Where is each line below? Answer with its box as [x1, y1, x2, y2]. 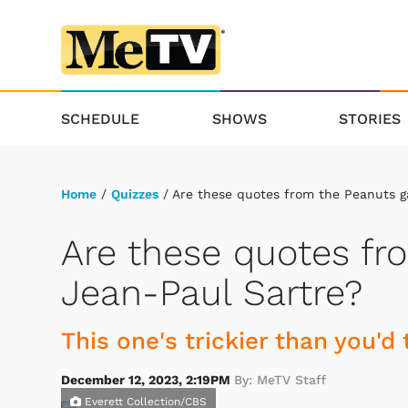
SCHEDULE [61, 109, 139, 127]
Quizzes [111, 186, 158, 201]
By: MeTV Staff [234, 372, 326, 388]
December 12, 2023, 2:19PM [61, 372, 234, 388]
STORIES [339, 109, 402, 127]
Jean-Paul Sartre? [61, 271, 362, 315]
